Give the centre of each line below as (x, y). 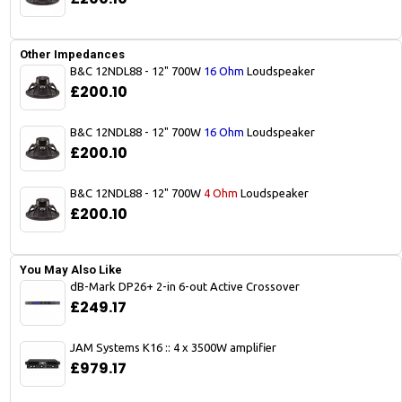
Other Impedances (72, 55)
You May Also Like (71, 270)
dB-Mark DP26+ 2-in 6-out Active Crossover (185, 287)
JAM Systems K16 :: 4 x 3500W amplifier (173, 348)
